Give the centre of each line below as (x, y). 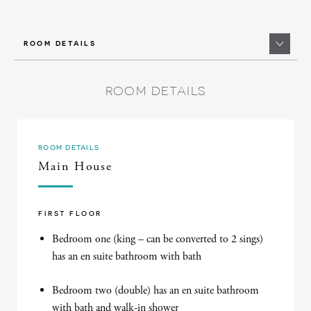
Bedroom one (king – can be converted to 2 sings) (158, 239)
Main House (76, 166)
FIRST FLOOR (70, 213)
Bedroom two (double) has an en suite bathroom (155, 290)
